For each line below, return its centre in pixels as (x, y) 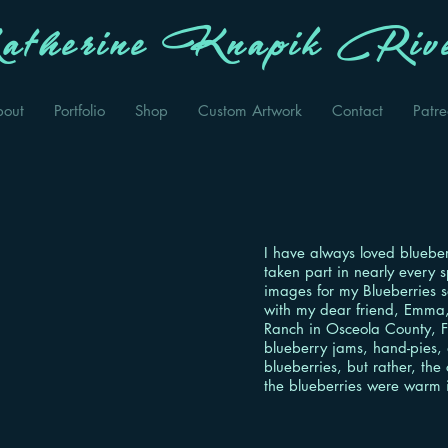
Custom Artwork (250, 110)
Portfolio (79, 110)
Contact (357, 110)
